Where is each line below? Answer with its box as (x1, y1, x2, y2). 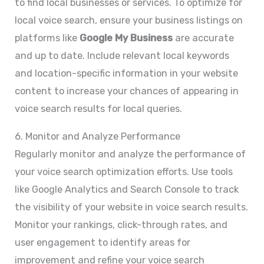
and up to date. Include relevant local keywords (15, 50, 230, 62)
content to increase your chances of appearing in (15, 85, 239, 97)
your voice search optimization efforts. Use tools (15, 166, 233, 177)
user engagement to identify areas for (15, 236, 191, 248)
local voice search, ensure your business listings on (15, 15, 243, 27)
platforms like (15, 32, 80, 44)
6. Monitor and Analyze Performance (15, 130, 181, 142)
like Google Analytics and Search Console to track (15, 183, 239, 195)
